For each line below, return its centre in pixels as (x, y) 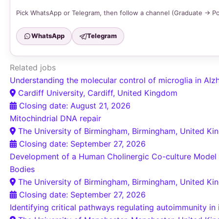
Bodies (22, 169)
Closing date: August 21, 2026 (75, 105)
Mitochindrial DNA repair (55, 118)
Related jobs (33, 67)
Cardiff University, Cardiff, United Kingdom (98, 93)
